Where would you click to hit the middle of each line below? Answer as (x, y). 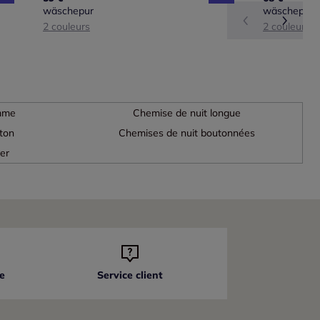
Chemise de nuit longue (186, 113)
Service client (130, 275)
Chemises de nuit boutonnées (186, 133)
